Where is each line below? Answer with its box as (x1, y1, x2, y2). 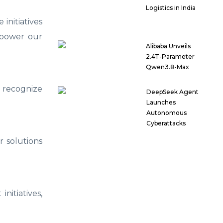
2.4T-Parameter (146, 53, 195, 61)
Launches (146, 99, 176, 107)
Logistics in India (146, 4, 196, 12)
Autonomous (146, 109, 187, 117)
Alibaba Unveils (146, 42, 191, 50)
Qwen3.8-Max (146, 63, 190, 71)
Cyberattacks (146, 119, 186, 127)
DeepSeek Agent (146, 88, 199, 96)
